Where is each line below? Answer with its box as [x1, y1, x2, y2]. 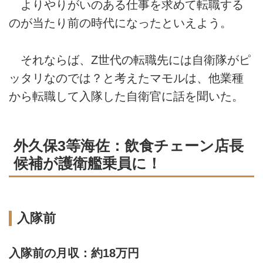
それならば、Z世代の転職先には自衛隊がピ [9, 53, 251, 66]
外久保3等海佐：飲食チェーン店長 [14, 137, 244, 154]
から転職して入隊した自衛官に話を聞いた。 [9, 89, 244, 103]
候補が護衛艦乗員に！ [14, 155, 161, 171]
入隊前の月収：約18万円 [9, 247, 139, 260]
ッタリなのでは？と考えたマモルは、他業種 [9, 71, 244, 85]
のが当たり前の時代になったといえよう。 [9, 16, 232, 30]
